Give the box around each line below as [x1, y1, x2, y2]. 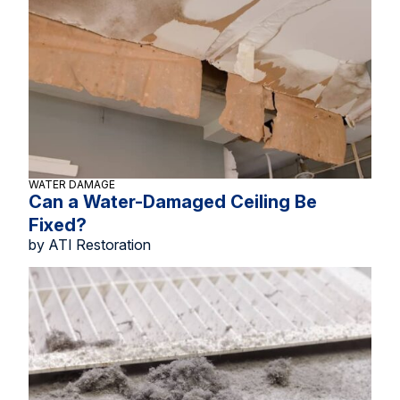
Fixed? [29, 214, 87, 236]
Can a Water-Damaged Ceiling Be [29, 191, 317, 212]
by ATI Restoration [29, 236, 151, 254]
